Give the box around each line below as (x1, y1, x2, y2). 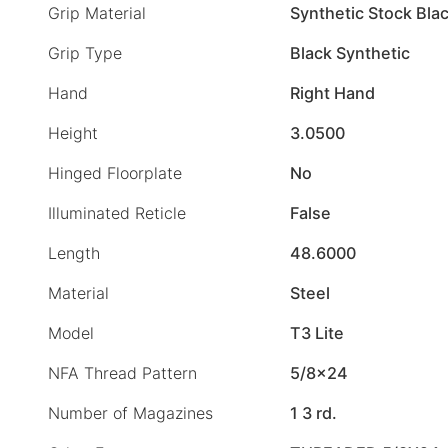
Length (48, 243, 100, 264)
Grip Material (48, 3, 146, 24)
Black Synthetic (290, 43, 410, 64)
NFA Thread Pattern (48, 363, 197, 384)
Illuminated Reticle (48, 203, 186, 224)
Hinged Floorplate (48, 163, 182, 184)
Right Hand (290, 83, 375, 104)
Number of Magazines (48, 403, 213, 424)
